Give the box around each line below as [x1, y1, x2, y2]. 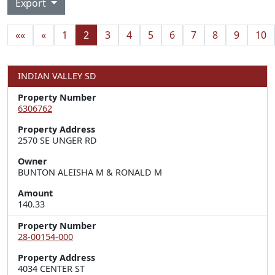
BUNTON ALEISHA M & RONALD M [18, 166, 162, 178]
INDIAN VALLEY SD [18, 70, 96, 82]
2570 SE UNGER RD [18, 134, 97, 146]
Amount [18, 187, 53, 199]
